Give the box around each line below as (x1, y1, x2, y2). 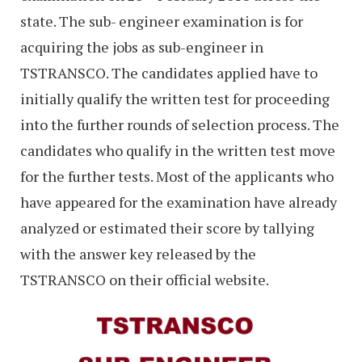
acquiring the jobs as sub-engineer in (20, 36, 263, 57)
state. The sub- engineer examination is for (20, 11, 303, 31)
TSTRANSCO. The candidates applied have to (20, 62, 318, 82)
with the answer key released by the (20, 243, 256, 263)
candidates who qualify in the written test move (20, 140, 335, 160)
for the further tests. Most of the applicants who (20, 166, 334, 186)
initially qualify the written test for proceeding (20, 88, 330, 108)
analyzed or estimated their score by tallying (20, 217, 314, 238)
